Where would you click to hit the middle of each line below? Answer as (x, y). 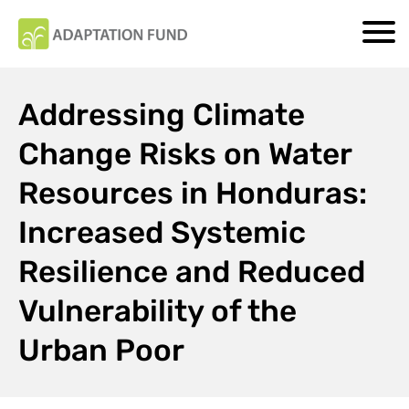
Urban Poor (101, 350)
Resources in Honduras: (193, 193)
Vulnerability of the (157, 310)
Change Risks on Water (185, 153)
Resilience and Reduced (192, 271)
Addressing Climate (162, 114)
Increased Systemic (162, 232)
